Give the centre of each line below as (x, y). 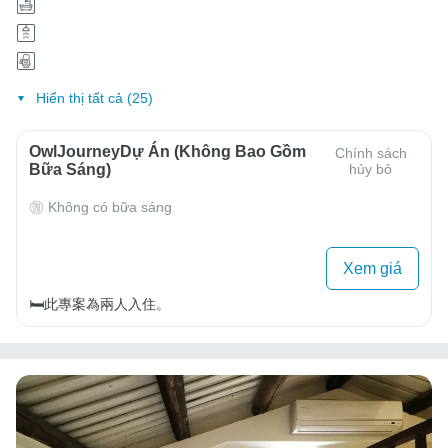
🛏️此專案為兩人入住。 (99, 303)
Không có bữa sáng (110, 207)
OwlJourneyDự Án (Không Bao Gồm (167, 152)
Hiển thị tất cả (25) (94, 98)
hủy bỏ (371, 169)
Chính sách (370, 153)
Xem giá (372, 268)
